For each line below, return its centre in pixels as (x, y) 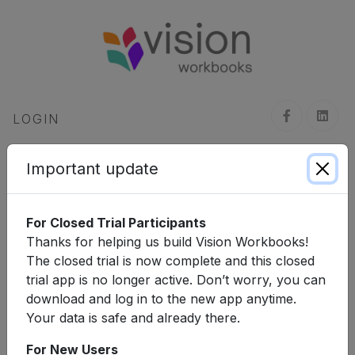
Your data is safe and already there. (133, 318)
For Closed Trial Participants (116, 223)
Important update (92, 169)
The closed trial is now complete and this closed (170, 261)
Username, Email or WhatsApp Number (145, 210)
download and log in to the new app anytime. (161, 299)
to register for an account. (147, 154)
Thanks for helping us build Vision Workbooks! (167, 242)
